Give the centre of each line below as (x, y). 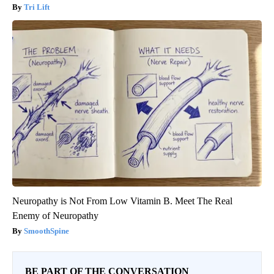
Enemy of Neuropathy (55, 215)
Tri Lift (37, 7)
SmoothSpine (46, 231)
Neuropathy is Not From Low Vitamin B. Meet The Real (122, 201)
